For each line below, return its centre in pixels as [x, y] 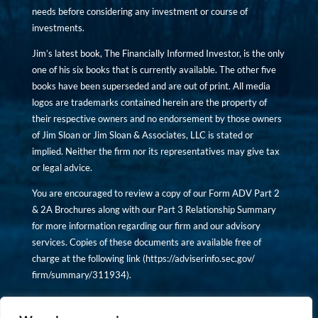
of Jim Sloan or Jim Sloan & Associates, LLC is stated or [142, 135]
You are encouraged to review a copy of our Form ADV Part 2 [155, 193]
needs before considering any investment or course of [139, 11]
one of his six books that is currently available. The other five [154, 70]
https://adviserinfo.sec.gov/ [200, 258]
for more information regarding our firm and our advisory [146, 226]
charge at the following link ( [88, 258]
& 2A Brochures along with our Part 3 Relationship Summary [154, 209]
